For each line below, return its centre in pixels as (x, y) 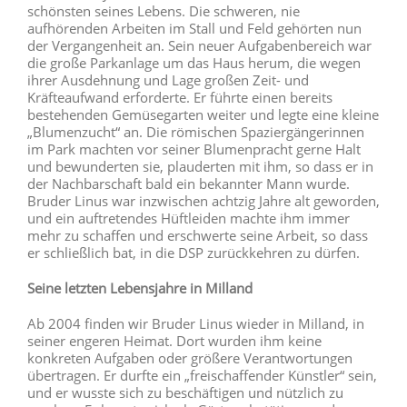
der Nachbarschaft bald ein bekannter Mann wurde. (189, 183)
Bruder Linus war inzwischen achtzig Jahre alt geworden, (203, 200)
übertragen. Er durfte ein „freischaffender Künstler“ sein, (202, 375)
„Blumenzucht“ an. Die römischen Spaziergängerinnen (196, 131)
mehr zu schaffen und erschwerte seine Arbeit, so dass (198, 235)
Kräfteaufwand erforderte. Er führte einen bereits (180, 97)
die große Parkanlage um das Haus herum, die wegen (194, 62)
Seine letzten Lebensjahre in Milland (140, 288)
